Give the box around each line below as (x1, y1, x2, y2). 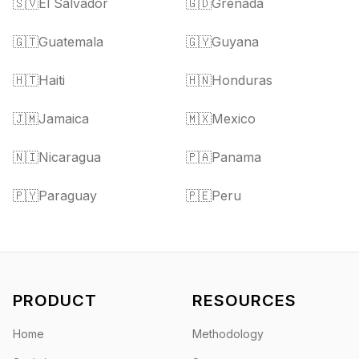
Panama (212, 149, 261, 165)
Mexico (212, 111, 256, 127)
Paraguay (38, 188, 97, 204)
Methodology (192, 327, 264, 341)
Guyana (212, 34, 259, 50)
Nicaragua (38, 149, 101, 165)
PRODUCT (13, 291, 97, 310)
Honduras (212, 72, 272, 88)
